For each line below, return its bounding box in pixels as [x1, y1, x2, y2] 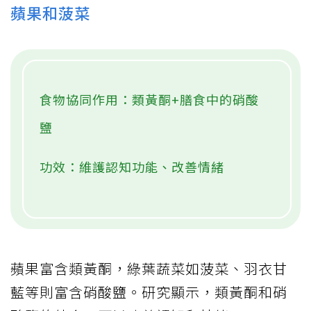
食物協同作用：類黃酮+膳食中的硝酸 [40, 90, 259, 108]
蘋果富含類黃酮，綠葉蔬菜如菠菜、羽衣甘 [10, 258, 287, 278]
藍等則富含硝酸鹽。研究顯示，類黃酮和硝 [10, 281, 287, 302]
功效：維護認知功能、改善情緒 [40, 157, 224, 176]
